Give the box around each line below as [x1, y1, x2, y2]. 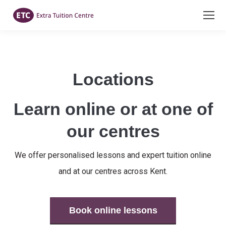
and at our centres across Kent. [59, 166, 167, 176]
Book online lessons [69, 205, 157, 215]
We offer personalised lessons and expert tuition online [15, 150, 211, 160]
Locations [72, 70, 154, 89]
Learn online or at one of [13, 99, 213, 119]
